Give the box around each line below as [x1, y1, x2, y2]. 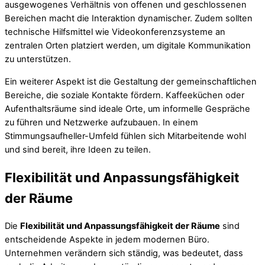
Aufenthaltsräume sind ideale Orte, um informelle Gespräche [5, 103, 250, 114]
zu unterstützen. [5, 54, 71, 65]
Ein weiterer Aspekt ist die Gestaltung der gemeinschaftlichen [5, 76, 257, 87]
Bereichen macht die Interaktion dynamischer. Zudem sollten [5, 13, 253, 24]
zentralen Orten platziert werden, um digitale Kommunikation [5, 40, 251, 51]
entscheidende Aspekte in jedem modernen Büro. [5, 234, 209, 245]
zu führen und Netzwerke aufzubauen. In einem [5, 117, 198, 128]
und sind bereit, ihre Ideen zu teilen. [5, 144, 151, 155]
